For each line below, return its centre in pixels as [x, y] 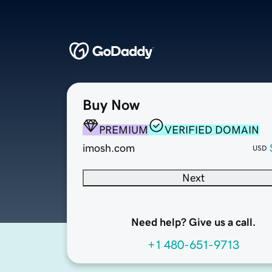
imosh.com [109, 148]
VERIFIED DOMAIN [212, 130]
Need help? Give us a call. [193, 223]
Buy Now [111, 105]
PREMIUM [124, 130]
